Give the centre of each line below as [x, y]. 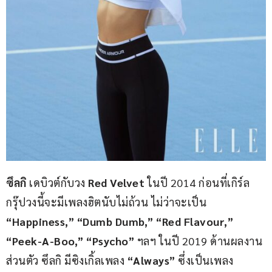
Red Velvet [116, 183]
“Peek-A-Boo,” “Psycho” [70, 241]
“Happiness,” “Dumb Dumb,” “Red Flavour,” [121, 222]
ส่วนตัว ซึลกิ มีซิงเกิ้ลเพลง [67, 260]
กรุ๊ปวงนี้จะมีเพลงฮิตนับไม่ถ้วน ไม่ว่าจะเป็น [108, 202]
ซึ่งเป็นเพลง [206, 260]
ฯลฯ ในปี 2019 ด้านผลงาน [198, 241]
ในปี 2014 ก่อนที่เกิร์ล [197, 183]
